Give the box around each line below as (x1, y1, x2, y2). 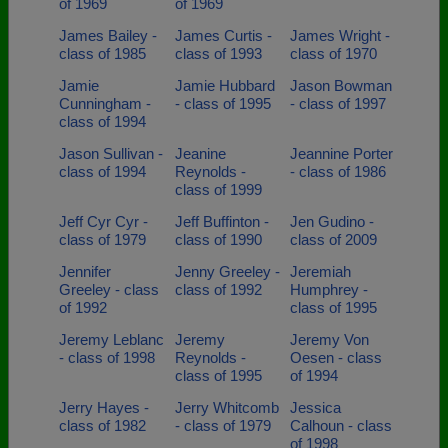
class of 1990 (174, 231, 262, 248)
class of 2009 (290, 231, 377, 248)
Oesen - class (290, 349, 382, 366)
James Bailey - (59, 27, 157, 44)
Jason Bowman (290, 77, 392, 94)
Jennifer (59, 263, 111, 280)
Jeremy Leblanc (59, 331, 164, 348)
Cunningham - (59, 95, 151, 112)
